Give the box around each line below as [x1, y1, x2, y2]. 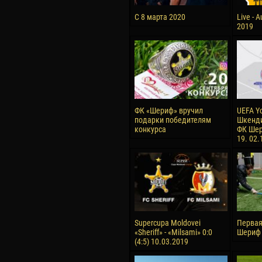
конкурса [135, 125, 166, 134]
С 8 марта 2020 [135, 12, 185, 22]
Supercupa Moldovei [135, 218, 201, 227]
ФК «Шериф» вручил [135, 106, 203, 115]
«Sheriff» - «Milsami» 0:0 [135, 227, 212, 237]
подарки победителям [135, 115, 211, 125]
